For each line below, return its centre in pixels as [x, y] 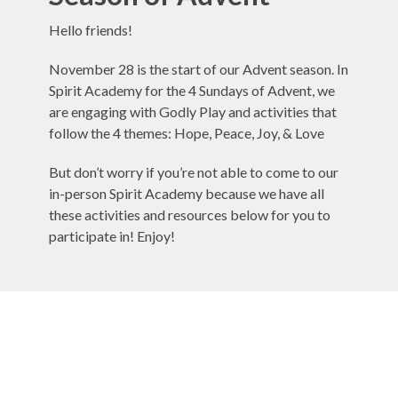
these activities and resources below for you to [190, 215]
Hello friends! [91, 30]
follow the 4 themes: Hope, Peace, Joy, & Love [187, 133]
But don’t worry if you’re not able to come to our [194, 172]
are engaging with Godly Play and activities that [193, 112]
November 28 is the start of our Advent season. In [199, 69]
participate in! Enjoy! [112, 236]
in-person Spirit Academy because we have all [187, 194]
